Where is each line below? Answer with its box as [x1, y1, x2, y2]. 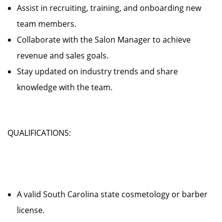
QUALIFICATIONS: [7, 127, 71, 138]
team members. [17, 18, 84, 29]
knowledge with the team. [17, 82, 112, 93]
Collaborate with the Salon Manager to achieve [17, 34, 191, 45]
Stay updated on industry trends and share [17, 66, 178, 77]
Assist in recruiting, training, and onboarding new [17, 2, 201, 13]
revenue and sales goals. [17, 50, 116, 61]
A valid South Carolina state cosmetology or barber [17, 189, 208, 200]
